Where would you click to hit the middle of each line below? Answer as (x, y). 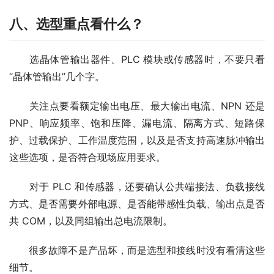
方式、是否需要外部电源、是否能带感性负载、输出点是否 (137, 204)
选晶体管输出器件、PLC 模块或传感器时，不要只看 (137, 60)
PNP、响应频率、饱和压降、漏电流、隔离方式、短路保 (137, 123)
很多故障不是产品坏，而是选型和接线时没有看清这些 (137, 250)
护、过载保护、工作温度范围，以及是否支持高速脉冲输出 (137, 140)
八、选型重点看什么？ (76, 24)
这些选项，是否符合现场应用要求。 (87, 157)
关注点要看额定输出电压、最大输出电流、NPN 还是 (137, 106)
